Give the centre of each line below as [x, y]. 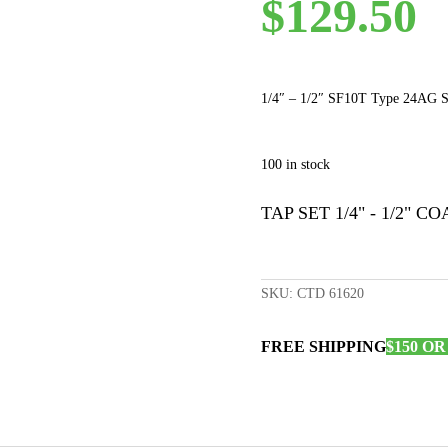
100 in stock [295, 165]
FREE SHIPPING [323, 347]
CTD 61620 [330, 293]
